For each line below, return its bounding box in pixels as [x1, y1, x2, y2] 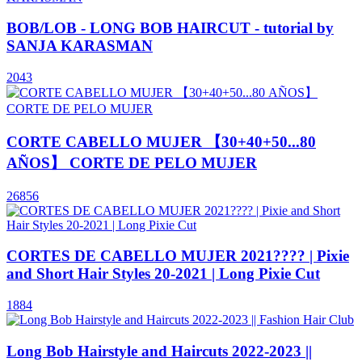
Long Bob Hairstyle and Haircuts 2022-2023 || [6, 342, 312, 360]
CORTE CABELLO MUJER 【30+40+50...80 [6, 133, 316, 150]
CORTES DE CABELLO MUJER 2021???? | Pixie [6, 247, 349, 265]
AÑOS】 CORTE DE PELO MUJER [6, 154, 257, 171]
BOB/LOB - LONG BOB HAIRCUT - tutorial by [6, 19, 334, 37]
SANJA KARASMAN [6, 37, 153, 55]
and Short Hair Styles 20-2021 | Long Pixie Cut [6, 265, 320, 283]
